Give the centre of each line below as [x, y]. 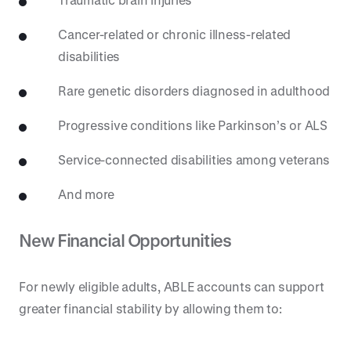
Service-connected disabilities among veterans [194, 159]
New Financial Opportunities [125, 240]
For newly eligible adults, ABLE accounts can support [172, 286]
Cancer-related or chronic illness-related [175, 34]
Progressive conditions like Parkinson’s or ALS [193, 125]
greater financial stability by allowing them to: [150, 308]
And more [87, 194]
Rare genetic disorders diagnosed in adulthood [194, 90]
